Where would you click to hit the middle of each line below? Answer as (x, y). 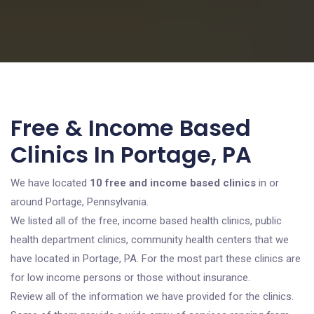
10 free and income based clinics (173, 183)
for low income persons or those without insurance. (130, 278)
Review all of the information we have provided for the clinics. (152, 296)
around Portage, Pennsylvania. (80, 202)
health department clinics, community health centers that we (150, 240)
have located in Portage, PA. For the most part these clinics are (156, 259)
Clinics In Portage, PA (131, 155)
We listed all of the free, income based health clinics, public (146, 221)
